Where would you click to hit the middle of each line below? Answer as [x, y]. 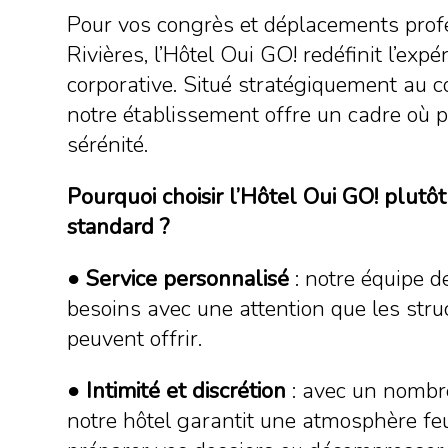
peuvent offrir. [135, 339]
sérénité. [108, 145]
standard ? [118, 227]
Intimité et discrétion [186, 391]
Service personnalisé [188, 279]
